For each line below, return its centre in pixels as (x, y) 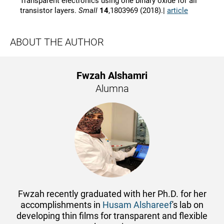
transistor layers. (49, 11)
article (177, 11)
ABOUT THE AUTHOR (57, 42)
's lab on (188, 205)
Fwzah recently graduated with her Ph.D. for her (112, 194)
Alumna (112, 89)
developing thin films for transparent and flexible (112, 216)
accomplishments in (61, 205)
